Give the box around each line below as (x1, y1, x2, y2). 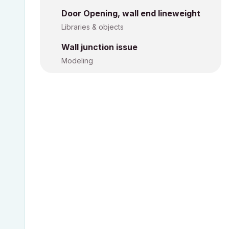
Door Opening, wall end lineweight (61, 8, 200, 18)
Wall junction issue (61, 42, 138, 52)
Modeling (61, 56, 93, 65)
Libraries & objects (61, 22, 124, 31)
